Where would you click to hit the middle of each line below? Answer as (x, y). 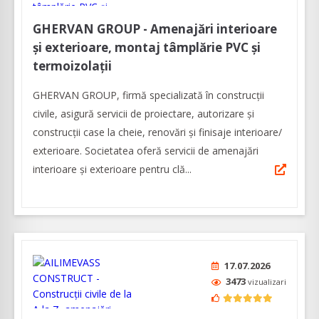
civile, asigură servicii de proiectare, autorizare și (143, 114)
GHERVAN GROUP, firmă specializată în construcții (148, 95)
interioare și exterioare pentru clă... (112, 169)
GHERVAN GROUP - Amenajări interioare (155, 29)
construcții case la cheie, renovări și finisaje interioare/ (157, 132)
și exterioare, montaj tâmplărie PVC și (147, 48)
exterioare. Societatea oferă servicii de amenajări (146, 151)
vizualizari (267, 282)
